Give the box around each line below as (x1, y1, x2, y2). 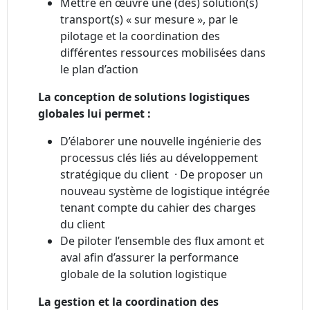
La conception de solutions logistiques (38, 89, 250, 105)
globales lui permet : (38, 106, 154, 122)
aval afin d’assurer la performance (60, 250, 239, 266)
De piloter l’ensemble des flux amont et (60, 233, 264, 249)
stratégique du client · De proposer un (60, 167, 263, 183)
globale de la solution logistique (60, 266, 227, 282)
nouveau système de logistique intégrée (60, 183, 270, 199)
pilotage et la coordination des (60, 28, 220, 44)
